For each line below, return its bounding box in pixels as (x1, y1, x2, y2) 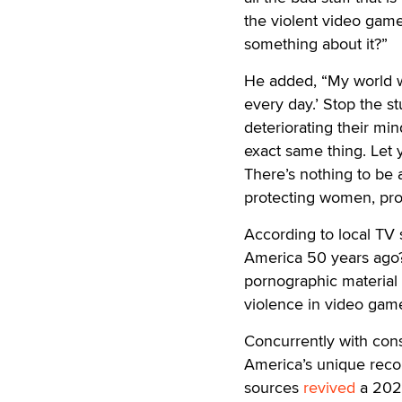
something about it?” (244, 32, 388, 55)
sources (244, 376, 303, 398)
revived (303, 376, 355, 398)
